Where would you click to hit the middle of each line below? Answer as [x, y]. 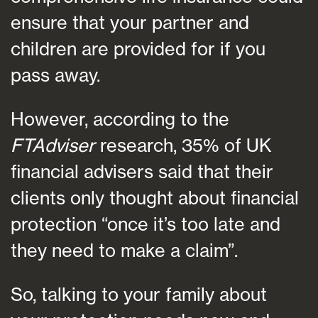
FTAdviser [53, 146]
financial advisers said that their [142, 172]
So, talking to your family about [139, 295]
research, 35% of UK [183, 146]
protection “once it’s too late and [146, 224]
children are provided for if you [138, 49]
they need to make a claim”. [124, 251]
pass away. [55, 75]
